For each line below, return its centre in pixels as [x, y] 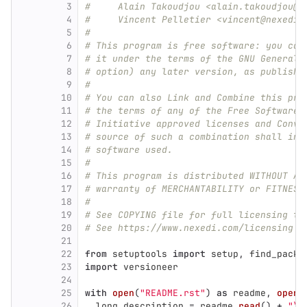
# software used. [129, 150]
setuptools [140, 254]
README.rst [173, 293]
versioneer [151, 267]
